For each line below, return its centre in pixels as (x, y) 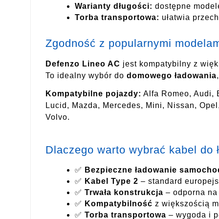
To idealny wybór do (86, 75)
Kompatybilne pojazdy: (93, 93)
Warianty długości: (114, 6)
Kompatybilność (119, 204)
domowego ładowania (172, 75)
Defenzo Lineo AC (83, 64)
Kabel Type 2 (111, 181)
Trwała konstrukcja (124, 193)
